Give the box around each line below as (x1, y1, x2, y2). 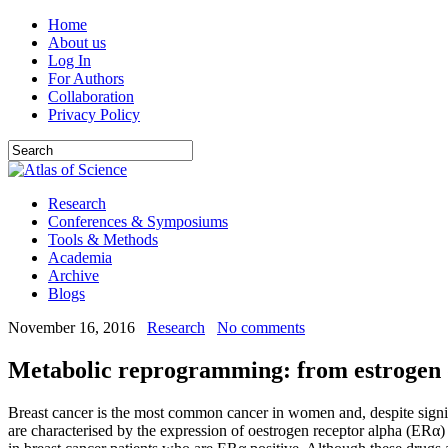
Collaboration (48, 88, 134, 105)
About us (48, 34, 106, 51)
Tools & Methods (48, 231, 158, 248)
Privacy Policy (48, 106, 140, 123)
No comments (217, 319, 305, 336)
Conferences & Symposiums (48, 213, 228, 230)
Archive (48, 267, 99, 284)
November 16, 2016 (8, 319, 135, 336)
